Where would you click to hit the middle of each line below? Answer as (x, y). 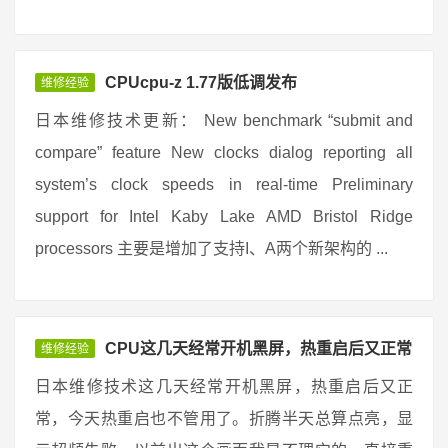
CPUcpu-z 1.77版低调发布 (201, 82)
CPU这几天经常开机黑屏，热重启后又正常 (258, 348)
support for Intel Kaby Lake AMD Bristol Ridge (224, 216)
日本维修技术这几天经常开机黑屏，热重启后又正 (224, 386)
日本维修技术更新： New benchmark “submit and (224, 120)
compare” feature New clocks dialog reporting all (224, 152)
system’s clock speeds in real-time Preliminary (224, 184)
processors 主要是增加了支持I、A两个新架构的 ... (211, 248)
